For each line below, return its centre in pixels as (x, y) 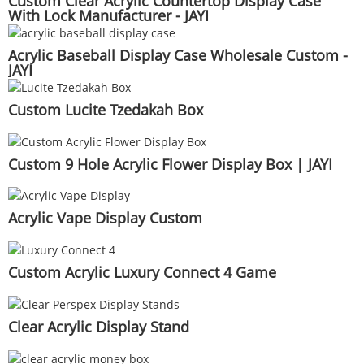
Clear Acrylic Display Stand (99, 326)
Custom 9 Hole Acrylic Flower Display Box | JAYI (170, 164)
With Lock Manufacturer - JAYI (108, 16)
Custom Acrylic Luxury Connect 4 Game (142, 272)
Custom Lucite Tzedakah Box (106, 109)
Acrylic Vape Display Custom (105, 218)
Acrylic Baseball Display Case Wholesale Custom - (178, 55)
